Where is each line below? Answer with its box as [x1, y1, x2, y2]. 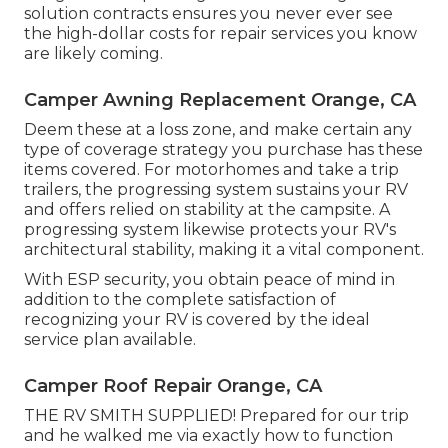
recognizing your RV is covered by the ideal [24, 310, 370, 330]
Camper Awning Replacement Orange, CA [24, 89, 416, 112]
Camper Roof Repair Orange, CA [24, 375, 322, 398]
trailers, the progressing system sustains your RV [24, 180, 408, 200]
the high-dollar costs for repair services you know [24, 24, 417, 44]
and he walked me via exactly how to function [24, 426, 393, 446]
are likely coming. [24, 44, 163, 64]
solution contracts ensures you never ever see [24, 4, 393, 24]
